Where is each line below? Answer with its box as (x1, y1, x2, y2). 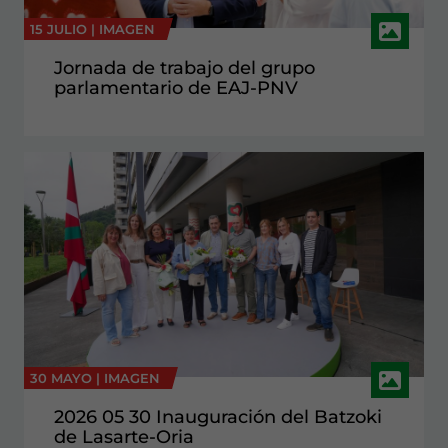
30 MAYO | (30, 370, 104, 387)
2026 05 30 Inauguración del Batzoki (54, 406, 382, 429)
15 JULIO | (30, 21, 99, 38)
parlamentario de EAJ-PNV (54, 77, 298, 100)
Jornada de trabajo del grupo (54, 57, 315, 80)
